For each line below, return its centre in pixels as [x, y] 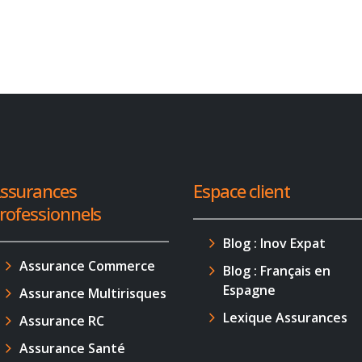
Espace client [242, 191]
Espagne [249, 290]
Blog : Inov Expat [274, 243]
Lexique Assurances [285, 318]
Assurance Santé [72, 348]
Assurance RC [61, 321]
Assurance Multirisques [93, 293]
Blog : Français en [277, 271]
